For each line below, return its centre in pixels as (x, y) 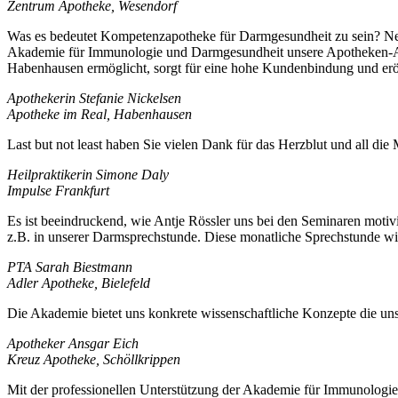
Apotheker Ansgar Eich (73, 343)
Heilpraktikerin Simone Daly (88, 174)
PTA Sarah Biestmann (70, 267)
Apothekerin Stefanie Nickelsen (94, 98)
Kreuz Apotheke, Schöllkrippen (94, 359)
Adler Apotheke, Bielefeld (79, 283)
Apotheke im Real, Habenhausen (99, 114)
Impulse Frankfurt (58, 190)
